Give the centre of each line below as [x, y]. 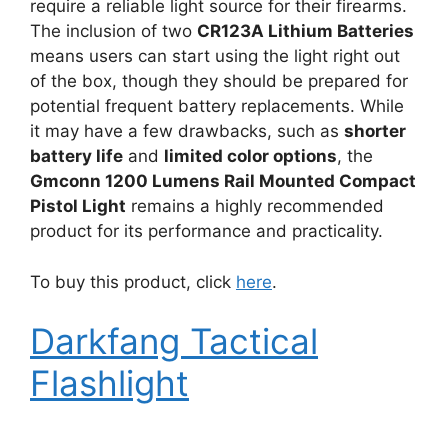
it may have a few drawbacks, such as [187, 131]
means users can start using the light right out [215, 56]
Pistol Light [78, 206]
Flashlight [109, 383]
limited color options [250, 156]
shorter [375, 131]
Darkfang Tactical [174, 341]
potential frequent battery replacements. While [217, 106]
